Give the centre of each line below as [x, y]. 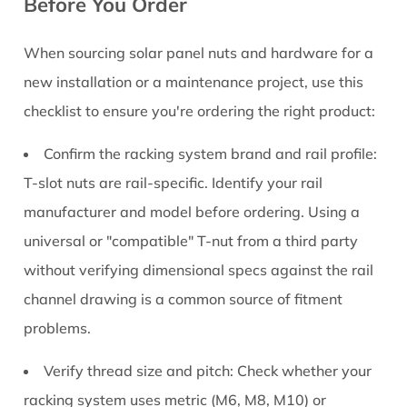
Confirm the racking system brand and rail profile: [211, 154]
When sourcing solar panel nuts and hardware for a [199, 53]
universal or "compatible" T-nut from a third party [191, 241]
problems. [58, 328]
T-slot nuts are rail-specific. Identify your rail [174, 183]
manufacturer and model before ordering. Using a [192, 212]
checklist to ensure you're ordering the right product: [200, 111]
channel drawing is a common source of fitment [184, 299]
